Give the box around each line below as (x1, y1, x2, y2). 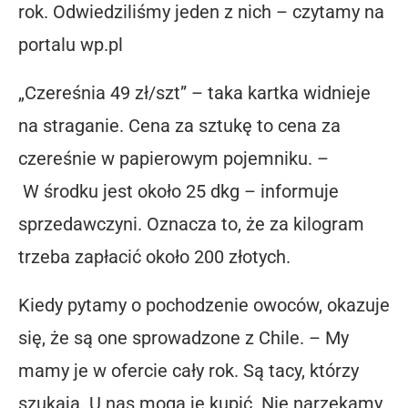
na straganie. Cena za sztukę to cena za (18, 114, 341, 137)
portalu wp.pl (18, 33, 123, 56)
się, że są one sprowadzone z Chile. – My (18, 326, 349, 349)
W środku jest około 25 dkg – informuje (18, 179, 339, 202)
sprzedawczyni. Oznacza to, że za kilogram (18, 212, 364, 235)
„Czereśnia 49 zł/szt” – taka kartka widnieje (18, 81, 371, 104)
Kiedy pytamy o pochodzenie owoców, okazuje (18, 293, 390, 316)
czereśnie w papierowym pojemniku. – (18, 147, 329, 169)
